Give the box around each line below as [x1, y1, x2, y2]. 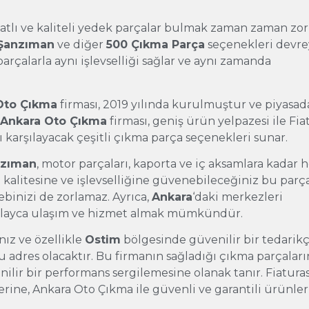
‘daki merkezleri [192, 190, 283, 204]
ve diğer [54, 38, 107, 52]
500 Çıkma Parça [106, 38, 206, 52]
